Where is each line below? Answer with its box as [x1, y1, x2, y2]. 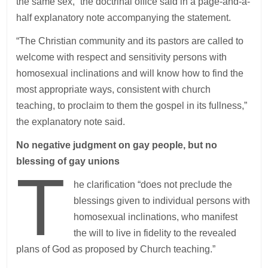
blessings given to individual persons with [73, 195, 250, 206]
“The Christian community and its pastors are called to [16, 35, 244, 46]
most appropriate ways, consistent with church [16, 84, 211, 95]
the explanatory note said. [16, 116, 126, 127]
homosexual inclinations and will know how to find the [16, 68, 244, 78]
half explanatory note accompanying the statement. [16, 12, 232, 23]
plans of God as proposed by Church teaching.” [16, 243, 216, 254]
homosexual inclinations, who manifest [73, 211, 237, 222]
